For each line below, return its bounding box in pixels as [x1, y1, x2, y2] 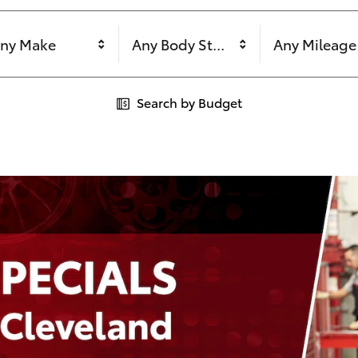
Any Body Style [132, 34, 232, 54]
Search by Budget [137, 92, 242, 111]
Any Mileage [273, 34, 356, 54]
